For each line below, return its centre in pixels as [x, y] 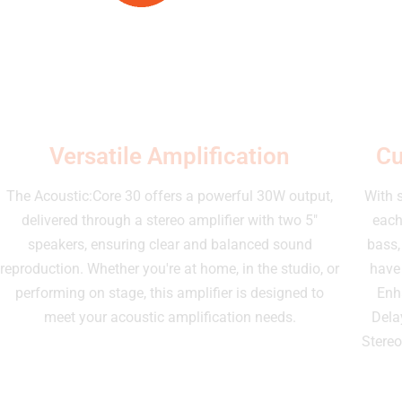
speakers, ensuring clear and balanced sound [170, 244]
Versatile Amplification [170, 156]
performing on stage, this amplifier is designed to [170, 293]
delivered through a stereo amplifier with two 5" [170, 220]
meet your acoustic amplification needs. [170, 317]
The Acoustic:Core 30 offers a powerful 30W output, [170, 196]
